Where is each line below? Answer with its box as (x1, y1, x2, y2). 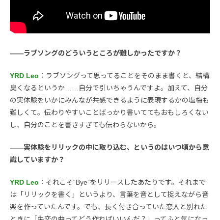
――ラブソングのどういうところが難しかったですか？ (10, 49, 182, 57)
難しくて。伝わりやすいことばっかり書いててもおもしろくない (10, 109, 209, 117)
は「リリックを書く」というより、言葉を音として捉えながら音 (10, 191, 209, 199)
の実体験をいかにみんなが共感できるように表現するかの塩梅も (10, 96, 209, 105)
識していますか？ (10, 156, 65, 164)
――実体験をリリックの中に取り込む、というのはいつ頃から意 (10, 143, 209, 152)
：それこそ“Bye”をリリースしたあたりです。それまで (39, 178, 206, 187)
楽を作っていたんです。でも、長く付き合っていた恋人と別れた (10, 203, 207, 211)
